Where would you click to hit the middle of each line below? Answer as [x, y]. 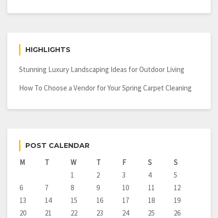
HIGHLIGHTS [48, 50]
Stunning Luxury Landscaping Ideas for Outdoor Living [102, 70]
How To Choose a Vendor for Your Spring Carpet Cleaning [105, 88]
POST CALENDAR [57, 146]
